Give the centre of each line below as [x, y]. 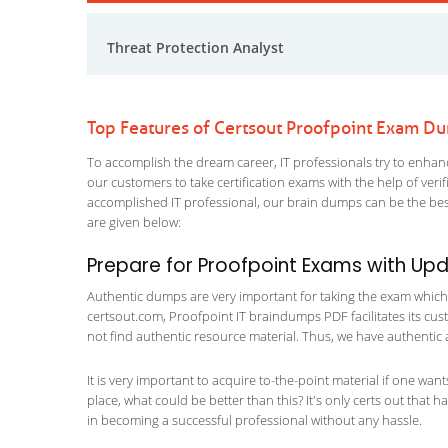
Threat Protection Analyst [195, 47]
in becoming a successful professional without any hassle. [254, 420]
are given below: [134, 222]
